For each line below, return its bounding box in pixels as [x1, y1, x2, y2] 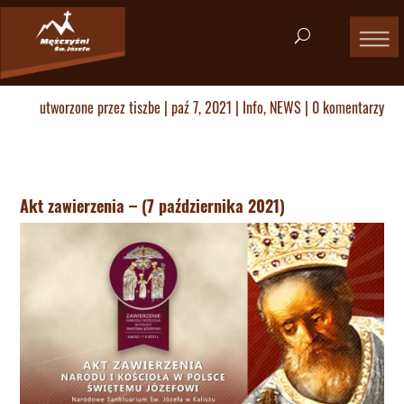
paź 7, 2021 [170, 96, 232, 118]
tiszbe [128, 96, 161, 118]
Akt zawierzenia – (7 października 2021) [20, 194, 286, 217]
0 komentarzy [311, 96, 384, 118]
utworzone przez [39, 96, 129, 118]
